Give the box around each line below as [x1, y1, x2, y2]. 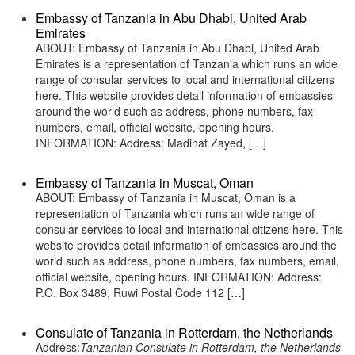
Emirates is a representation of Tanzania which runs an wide [36, 55, 338, 71]
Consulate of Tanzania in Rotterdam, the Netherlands [36, 323, 333, 342]
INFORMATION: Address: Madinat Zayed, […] [36, 135, 266, 151]
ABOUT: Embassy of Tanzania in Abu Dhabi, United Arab [36, 40, 319, 55]
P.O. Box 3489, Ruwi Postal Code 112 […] [36, 284, 245, 300]
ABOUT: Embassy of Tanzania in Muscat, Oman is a [36, 189, 296, 205]
